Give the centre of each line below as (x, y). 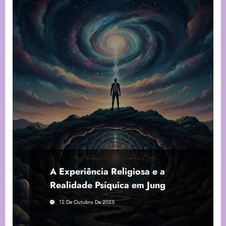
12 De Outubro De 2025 (87, 202)
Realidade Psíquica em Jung (108, 185)
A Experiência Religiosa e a (107, 171)
